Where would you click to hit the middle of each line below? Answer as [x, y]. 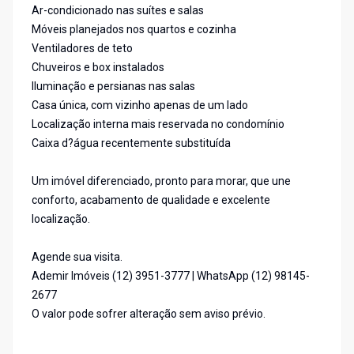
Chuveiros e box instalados [98, 68]
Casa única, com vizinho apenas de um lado [140, 105]
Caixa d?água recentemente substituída [131, 143]
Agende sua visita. [77, 257]
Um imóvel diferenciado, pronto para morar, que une [161, 181]
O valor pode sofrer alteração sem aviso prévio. [149, 314]
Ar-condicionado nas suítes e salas [118, 11]
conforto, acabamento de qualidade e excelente [151, 200]
